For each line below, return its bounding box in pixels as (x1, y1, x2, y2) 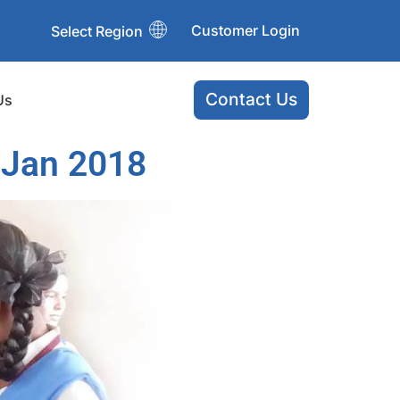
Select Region (50, 21, 143, 40)
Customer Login (191, 21, 300, 39)
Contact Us (204, 88, 297, 111)
